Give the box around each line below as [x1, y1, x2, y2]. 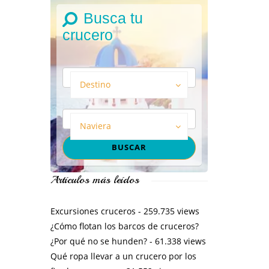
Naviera [79, 119, 111, 131]
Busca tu [83, 9, 143, 26]
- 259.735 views [135, 205, 199, 217]
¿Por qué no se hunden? [50, 235, 147, 247]
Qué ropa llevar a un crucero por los [50, 250, 196, 262]
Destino [79, 78, 110, 90]
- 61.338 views [147, 235, 206, 247]
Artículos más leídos [50, 172, 139, 186]
